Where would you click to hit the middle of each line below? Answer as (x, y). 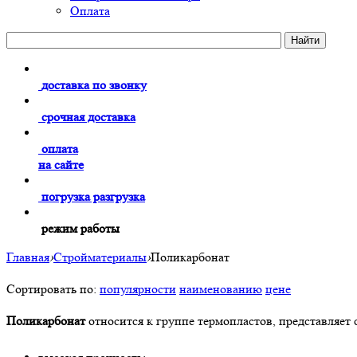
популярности (138, 289)
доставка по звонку (94, 85)
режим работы (80, 228)
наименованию (221, 289)
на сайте (61, 165)
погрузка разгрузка (93, 196)
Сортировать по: (51, 289)
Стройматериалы (100, 257)
